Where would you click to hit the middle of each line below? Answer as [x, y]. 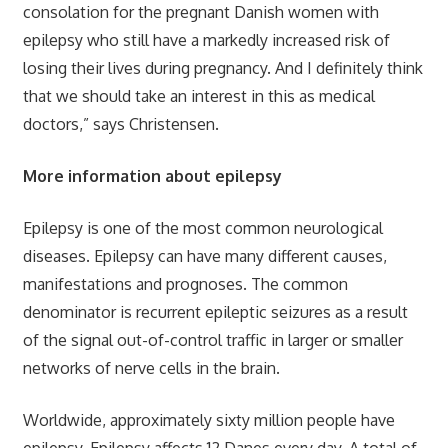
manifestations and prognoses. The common [185, 283]
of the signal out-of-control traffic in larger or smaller [212, 339]
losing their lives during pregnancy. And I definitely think [222, 67]
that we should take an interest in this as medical [198, 95]
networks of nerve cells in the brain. [151, 367]
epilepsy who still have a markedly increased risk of [206, 39]
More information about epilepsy [152, 175]
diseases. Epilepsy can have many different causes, [204, 255]
